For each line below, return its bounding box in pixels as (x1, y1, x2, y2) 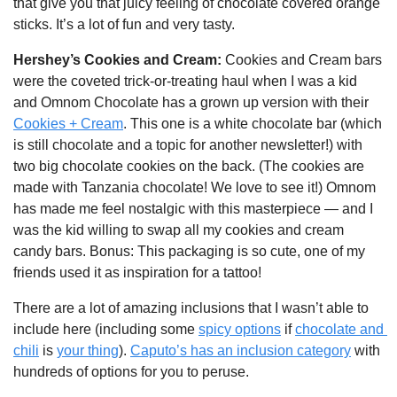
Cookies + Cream (13, 115, 123, 131)
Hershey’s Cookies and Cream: (13, 51, 225, 67)
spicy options (198, 321, 281, 337)
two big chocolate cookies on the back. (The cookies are (13, 158, 364, 174)
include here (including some (13, 321, 198, 337)
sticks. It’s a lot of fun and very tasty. (13, 16, 235, 32)
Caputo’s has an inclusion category (130, 342, 351, 358)
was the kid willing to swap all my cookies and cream (13, 222, 344, 237)
